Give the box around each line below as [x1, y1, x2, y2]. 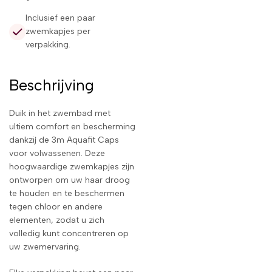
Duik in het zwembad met [9, 108, 110, 119]
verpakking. [25, 39, 70, 50]
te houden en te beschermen [9, 188, 124, 199]
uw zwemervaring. [9, 242, 81, 253]
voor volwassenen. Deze [9, 148, 105, 159]
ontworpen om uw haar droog [9, 175, 130, 186]
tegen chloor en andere [9, 202, 103, 212]
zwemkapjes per [25, 26, 90, 37]
